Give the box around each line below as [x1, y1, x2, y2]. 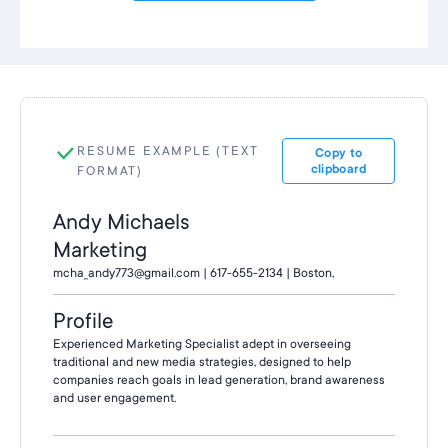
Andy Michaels [53, 210, 189, 234]
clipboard [310, 162, 367, 176]
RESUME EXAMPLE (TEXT [77, 144, 259, 158]
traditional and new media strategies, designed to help [53, 355, 351, 369]
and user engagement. [53, 391, 179, 405]
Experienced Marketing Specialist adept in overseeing [53, 337, 351, 351]
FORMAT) [77, 164, 144, 178]
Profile [53, 309, 113, 333]
